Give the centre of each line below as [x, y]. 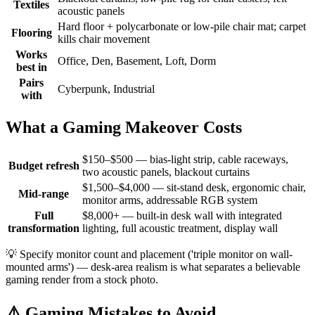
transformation [44, 228]
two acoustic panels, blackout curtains [166, 172]
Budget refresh [44, 165]
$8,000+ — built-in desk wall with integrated [182, 215]
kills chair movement [104, 39]
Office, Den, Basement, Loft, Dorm [137, 60]
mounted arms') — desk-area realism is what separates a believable [153, 266]
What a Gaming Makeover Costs [124, 127]
